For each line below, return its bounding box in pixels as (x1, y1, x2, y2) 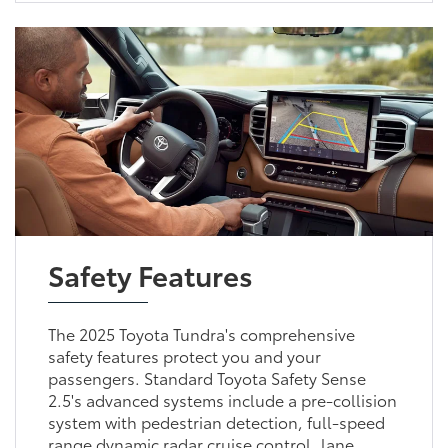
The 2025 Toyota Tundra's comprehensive (47, 321, 355, 345)
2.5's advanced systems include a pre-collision (47, 387, 397, 411)
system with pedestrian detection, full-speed (47, 409, 385, 433)
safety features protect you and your (47, 343, 321, 367)
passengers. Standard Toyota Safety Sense (47, 365, 366, 389)
